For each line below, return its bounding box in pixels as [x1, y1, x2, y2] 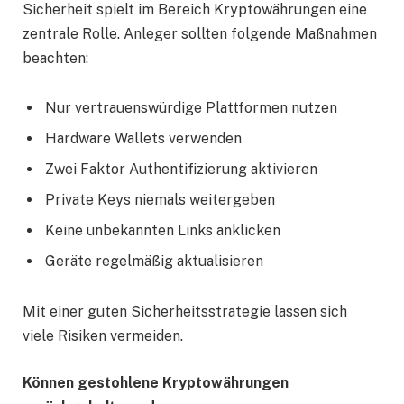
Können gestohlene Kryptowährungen [23, 373, 289, 391]
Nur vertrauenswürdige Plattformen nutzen [45, 99, 337, 117]
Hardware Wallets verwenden [45, 130, 242, 148]
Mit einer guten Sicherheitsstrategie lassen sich [23, 303, 347, 321]
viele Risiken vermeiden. [23, 327, 183, 345]
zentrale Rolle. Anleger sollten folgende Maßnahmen [23, 24, 377, 42]
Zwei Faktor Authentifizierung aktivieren [45, 161, 317, 179]
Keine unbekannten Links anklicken [45, 222, 280, 240]
